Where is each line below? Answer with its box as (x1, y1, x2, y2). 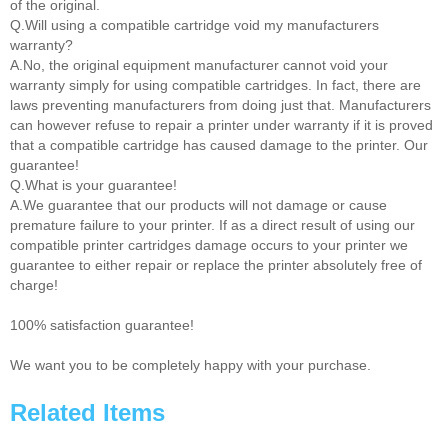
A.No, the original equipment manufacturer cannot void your (10, 57, 388, 74)
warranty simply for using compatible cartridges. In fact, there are (10, 77, 421, 94)
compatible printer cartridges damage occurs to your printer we (10, 237, 408, 254)
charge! (10, 277, 58, 294)
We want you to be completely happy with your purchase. (10, 357, 371, 374)
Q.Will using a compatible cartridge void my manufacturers (10, 17, 379, 34)
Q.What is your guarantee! (10, 177, 177, 194)
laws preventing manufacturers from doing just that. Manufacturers (10, 97, 431, 114)
